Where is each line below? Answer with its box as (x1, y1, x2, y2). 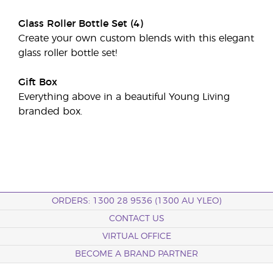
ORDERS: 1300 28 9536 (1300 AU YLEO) (52, 197, 221, 205)
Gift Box (18, 77, 57, 87)
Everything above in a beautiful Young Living (18, 92, 230, 102)
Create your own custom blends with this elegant (18, 34, 254, 43)
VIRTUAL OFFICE (102, 232, 171, 241)
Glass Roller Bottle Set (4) (18, 19, 143, 29)
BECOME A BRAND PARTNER (75, 250, 198, 258)
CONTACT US (108, 214, 165, 223)
